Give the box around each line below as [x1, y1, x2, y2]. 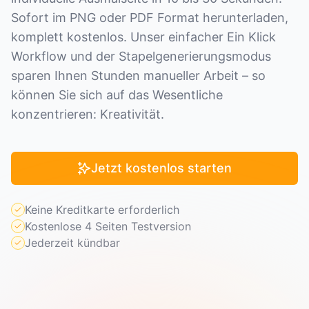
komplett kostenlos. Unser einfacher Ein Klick [11, 30, 276, 44]
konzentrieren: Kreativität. [11, 107, 164, 121]
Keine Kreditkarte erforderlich [25, 203, 179, 217]
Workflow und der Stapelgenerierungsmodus [11, 49, 271, 63]
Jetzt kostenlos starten [91, 161, 232, 175]
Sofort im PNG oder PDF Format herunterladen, [11, 10, 288, 25]
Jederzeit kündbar [25, 236, 120, 250]
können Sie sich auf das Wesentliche [11, 88, 223, 102]
